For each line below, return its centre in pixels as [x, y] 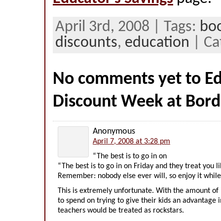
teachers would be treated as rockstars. [121, 211]
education [157, 43]
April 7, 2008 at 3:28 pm [131, 142]
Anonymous [114, 131]
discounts [86, 43]
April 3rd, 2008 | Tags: [128, 27]
